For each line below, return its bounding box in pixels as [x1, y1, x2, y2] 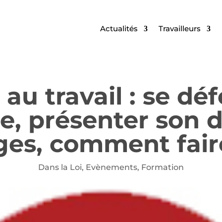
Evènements [86, 162, 137, 172]
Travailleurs [158, 24, 201, 33]
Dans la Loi [38, 162, 82, 172]
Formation [141, 162, 184, 172]
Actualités [100, 24, 138, 33]
